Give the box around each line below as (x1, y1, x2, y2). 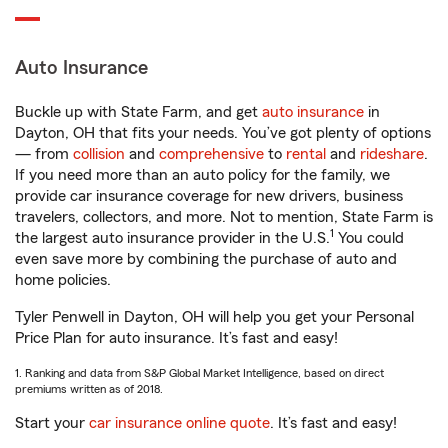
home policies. (15, 272, 111, 288)
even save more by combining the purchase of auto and (15, 251, 397, 267)
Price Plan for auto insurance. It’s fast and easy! (15, 330, 338, 346)
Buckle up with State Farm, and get (15, 104, 262, 120)
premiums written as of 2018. (15, 383, 163, 395)
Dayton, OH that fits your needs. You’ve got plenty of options (15, 125, 431, 141)
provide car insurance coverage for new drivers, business (15, 188, 403, 204)
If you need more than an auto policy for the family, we (15, 167, 390, 183)
